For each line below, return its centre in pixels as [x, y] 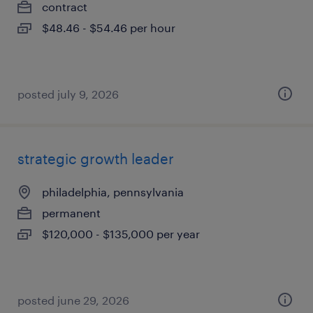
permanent [71, 213]
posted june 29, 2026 [73, 300]
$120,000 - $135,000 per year [121, 234]
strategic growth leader [96, 159]
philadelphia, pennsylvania [113, 192]
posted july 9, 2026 [68, 94]
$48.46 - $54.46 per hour [109, 28]
